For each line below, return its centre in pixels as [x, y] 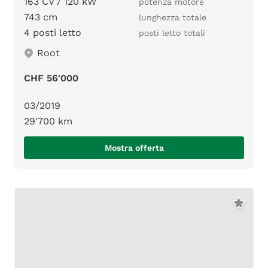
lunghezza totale [173, 18]
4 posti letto [53, 33]
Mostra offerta [134, 148]
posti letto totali [172, 33]
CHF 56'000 [51, 78]
